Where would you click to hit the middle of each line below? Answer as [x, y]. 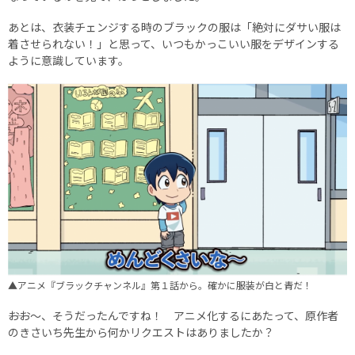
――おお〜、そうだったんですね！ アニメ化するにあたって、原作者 [173, 315]
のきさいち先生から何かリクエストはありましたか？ [141, 332]
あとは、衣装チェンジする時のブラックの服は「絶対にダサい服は [174, 27]
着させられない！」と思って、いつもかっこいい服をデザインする [174, 43]
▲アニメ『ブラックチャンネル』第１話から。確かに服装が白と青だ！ [160, 284]
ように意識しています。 [69, 60]
